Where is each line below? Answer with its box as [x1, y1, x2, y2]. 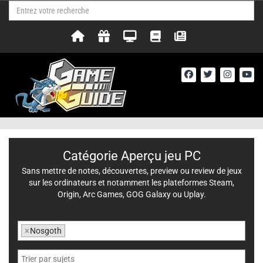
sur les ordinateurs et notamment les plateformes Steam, [29, 178, 234, 187]
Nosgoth [30, 226, 62, 235]
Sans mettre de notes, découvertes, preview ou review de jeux [21, 166, 242, 176]
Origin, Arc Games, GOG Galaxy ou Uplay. [57, 190, 206, 199]
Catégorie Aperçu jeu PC [62, 149, 201, 163]
